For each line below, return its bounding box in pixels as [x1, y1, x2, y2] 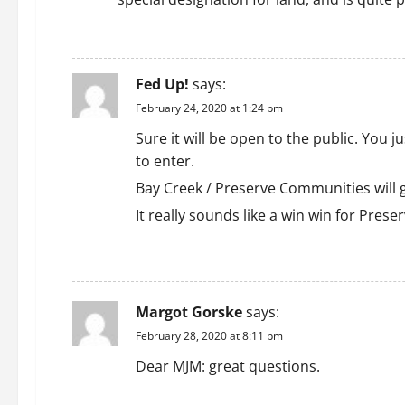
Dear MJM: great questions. [136, 356, 320, 376]
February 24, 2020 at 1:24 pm [136, 100, 283, 116]
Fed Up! [136, 74, 189, 94]
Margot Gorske [136, 302, 242, 322]
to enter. [136, 151, 194, 171]
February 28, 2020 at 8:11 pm [136, 328, 283, 344]
